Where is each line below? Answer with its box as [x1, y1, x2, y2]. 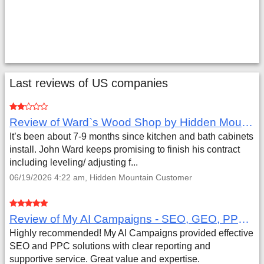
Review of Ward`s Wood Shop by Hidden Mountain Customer [242, 116, 253, 128]
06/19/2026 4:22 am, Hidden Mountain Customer [9, 173, 192, 182]
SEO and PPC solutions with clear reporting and [9, 241, 210, 251]
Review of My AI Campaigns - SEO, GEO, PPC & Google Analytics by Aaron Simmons [238, 213, 249, 225]
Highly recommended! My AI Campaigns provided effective [9, 228, 253, 238]
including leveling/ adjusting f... [9, 157, 138, 167]
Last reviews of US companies [9, 77, 168, 90]
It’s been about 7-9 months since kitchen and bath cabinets [9, 131, 253, 141]
